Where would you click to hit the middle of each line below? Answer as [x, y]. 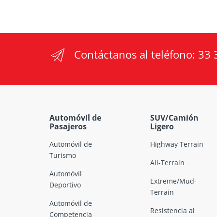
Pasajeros [68, 126]
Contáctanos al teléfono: [136, 54]
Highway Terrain [177, 144]
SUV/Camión [174, 117]
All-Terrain [167, 162]
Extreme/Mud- [173, 181]
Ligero [162, 126]
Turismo [63, 155]
